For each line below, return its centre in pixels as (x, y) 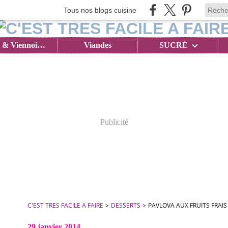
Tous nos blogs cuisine (100, 10)
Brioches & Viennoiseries (41, 45)
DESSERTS (126, 205)
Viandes (97, 45)
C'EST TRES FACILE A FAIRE (65, 205)
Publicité (114, 122)
